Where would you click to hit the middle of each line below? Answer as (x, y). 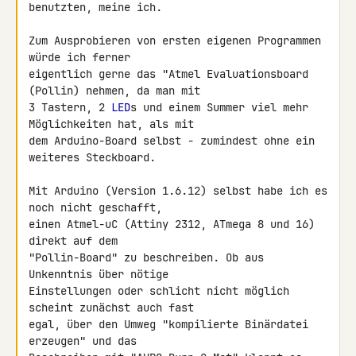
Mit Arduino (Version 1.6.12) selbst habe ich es (178, 191)
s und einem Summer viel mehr (219, 107)
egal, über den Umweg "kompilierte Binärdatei (168, 324)
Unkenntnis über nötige (102, 274)
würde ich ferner (83, 57)
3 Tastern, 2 (70, 107)
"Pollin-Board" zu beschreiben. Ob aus (146, 257)
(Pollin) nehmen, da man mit (118, 91)
